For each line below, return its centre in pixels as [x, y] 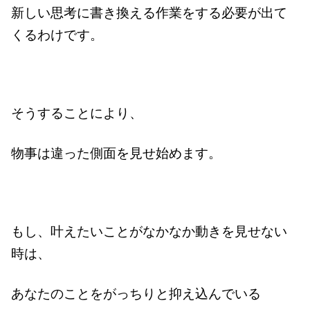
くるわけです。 [57, 34]
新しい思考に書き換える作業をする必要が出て [149, 12]
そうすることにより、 [77, 112]
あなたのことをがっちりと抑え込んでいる [136, 293]
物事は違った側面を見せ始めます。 [117, 153]
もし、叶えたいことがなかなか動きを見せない [149, 230]
